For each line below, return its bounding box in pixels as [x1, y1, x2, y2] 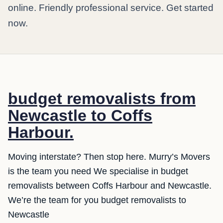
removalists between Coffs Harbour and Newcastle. [8, 181, 212, 191]
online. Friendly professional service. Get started [8, 2, 214, 13]
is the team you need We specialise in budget [8, 166, 188, 176]
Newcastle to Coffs [8, 107, 152, 124]
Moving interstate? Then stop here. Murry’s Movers [8, 152, 210, 162]
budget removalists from [8, 90, 196, 108]
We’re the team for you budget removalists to [8, 195, 186, 205]
